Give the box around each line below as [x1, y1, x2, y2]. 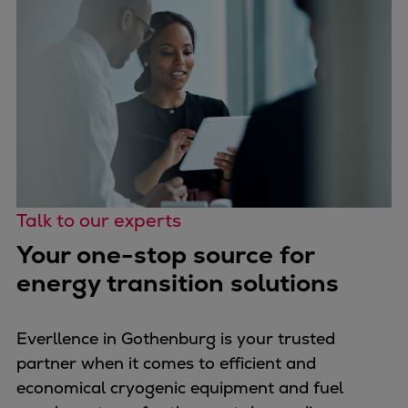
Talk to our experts [16, 209, 186, 233]
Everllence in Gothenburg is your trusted [16, 328, 335, 350]
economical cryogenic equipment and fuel [16, 377, 343, 399]
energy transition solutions [16, 267, 345, 300]
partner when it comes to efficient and [16, 352, 316, 374]
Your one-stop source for [16, 239, 314, 271]
